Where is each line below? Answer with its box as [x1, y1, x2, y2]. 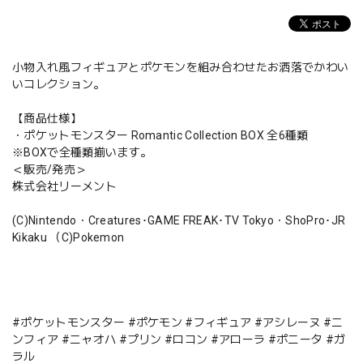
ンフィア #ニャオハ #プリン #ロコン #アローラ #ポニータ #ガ [12, 332, 346, 346]
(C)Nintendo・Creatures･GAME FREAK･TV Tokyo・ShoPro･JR [12, 213, 346, 227]
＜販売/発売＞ [12, 162, 88, 176]
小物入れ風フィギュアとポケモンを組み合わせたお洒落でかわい [12, 60, 349, 74]
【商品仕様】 [12, 111, 82, 125]
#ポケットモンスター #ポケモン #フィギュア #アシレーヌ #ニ [12, 315, 344, 329]
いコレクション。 [12, 77, 105, 91]
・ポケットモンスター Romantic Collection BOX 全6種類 [12, 128, 309, 142]
